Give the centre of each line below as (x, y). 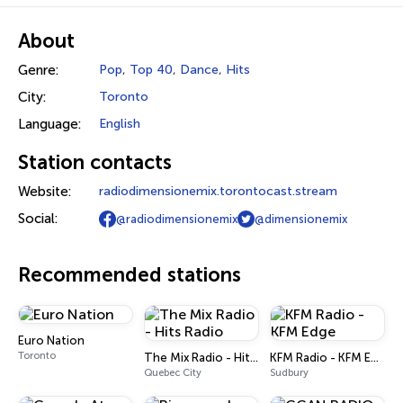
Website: (45, 192)
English (120, 124)
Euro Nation (51, 340)
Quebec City (173, 373)
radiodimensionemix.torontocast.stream (218, 191)
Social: (38, 219)
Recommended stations (130, 275)
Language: (49, 124)
